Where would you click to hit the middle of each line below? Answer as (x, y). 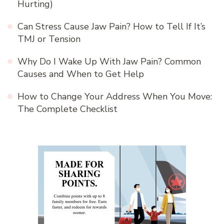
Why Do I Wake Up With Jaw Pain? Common (109, 61)
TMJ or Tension (49, 39)
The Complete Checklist (67, 109)
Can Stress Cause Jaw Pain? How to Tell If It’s (111, 26)
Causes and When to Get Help (81, 74)
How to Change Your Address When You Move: (115, 96)
